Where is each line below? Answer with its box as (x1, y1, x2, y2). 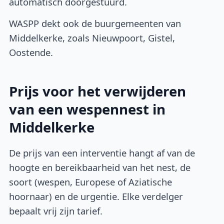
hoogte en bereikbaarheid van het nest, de (9, 161, 191, 174)
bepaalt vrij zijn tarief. (9, 204, 103, 217)
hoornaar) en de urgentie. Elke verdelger (9, 190, 183, 203)
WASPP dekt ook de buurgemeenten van (9, 16, 181, 29)
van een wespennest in (9, 99, 166, 118)
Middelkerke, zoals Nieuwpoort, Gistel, (9, 31, 175, 44)
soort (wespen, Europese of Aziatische (9, 175, 172, 188)
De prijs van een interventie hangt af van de (9, 146, 195, 159)
